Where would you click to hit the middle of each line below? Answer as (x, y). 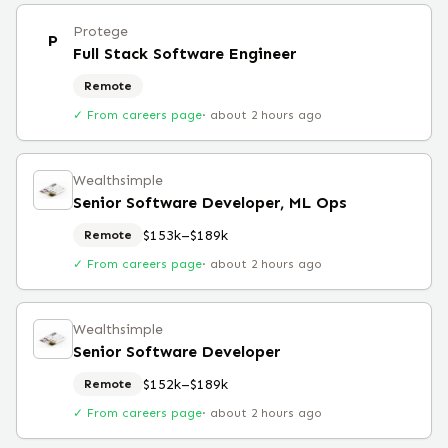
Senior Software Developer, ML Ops (210, 202)
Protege (100, 31)
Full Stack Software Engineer (184, 53)
